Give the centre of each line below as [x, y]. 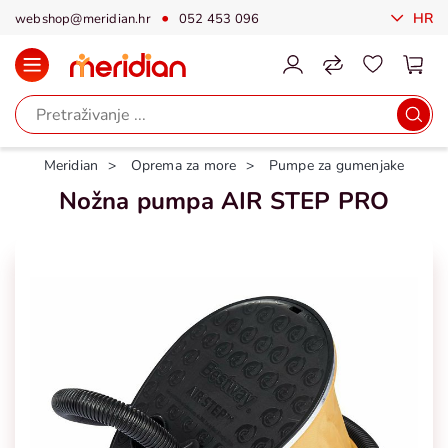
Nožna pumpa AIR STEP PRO [224, 201]
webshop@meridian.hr [83, 18]
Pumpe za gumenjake [336, 165]
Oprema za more [183, 165]
